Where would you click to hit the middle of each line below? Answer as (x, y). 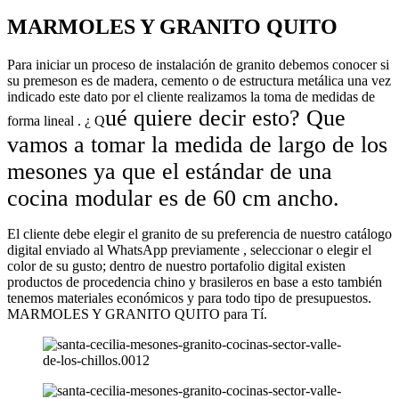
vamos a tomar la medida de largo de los (197, 144)
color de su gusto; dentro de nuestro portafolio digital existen (176, 265)
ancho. (308, 198)
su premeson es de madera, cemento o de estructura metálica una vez (199, 80)
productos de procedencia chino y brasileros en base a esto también (195, 281)
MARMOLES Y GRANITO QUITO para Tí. (137, 313)
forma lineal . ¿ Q (56, 120)
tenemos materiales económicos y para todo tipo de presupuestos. (189, 297)
